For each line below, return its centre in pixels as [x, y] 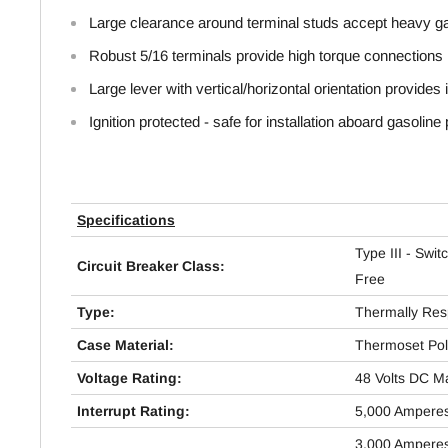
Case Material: [125, 344]
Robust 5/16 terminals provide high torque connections [266, 56]
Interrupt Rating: [133, 410]
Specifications [126, 219]
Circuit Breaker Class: [151, 265]
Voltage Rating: [129, 377]
